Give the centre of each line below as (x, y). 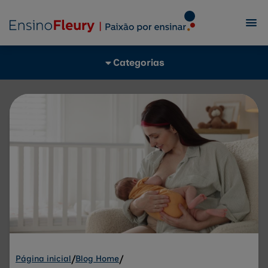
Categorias (139, 63)
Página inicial (43, 258)
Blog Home (97, 258)
